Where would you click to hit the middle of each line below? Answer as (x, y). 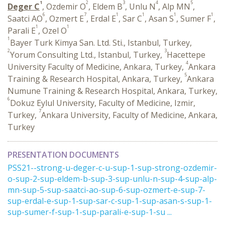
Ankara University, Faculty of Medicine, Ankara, (129, 115)
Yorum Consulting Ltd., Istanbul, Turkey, (87, 55)
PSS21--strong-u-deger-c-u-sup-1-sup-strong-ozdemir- (112, 168)
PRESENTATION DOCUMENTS (63, 155)
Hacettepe (186, 55)
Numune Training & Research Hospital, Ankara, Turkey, (113, 91)
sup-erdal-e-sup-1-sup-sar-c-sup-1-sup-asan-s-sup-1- (110, 201)
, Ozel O (52, 31)
